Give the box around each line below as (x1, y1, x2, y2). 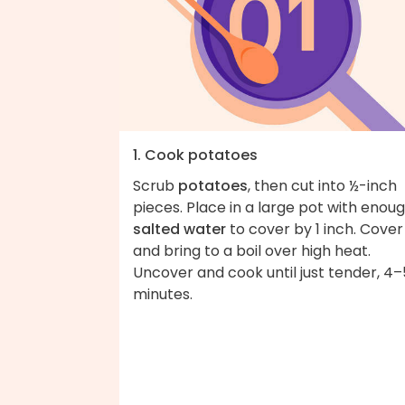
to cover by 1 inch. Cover (226, 218, 403, 240)
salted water (133, 218, 226, 240)
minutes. (133, 283, 193, 305)
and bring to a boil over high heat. (133, 240, 371, 261)
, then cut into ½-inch (248, 174, 397, 196)
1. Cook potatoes (133, 144, 258, 165)
